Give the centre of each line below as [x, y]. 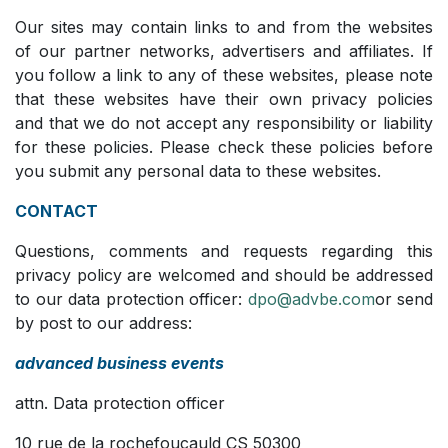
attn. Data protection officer [120, 402]
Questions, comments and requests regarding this [224, 250]
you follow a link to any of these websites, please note [224, 74]
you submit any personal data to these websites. [198, 170]
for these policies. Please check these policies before [224, 146]
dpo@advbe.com [311, 298]
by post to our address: [103, 322]
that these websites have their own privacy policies [224, 98]
